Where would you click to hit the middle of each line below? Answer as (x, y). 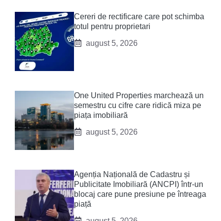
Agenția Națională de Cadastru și (132, 174)
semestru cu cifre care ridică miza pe (138, 105)
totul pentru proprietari (112, 26)
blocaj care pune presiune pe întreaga (140, 194)
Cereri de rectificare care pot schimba (139, 16)
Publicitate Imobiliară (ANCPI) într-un (139, 184)
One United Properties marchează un (139, 95)
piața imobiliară (101, 115)
